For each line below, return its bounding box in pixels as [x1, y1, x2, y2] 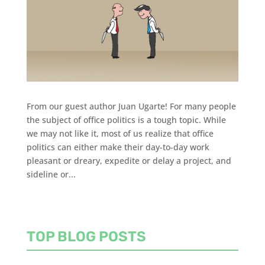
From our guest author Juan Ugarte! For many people [26, 101, 236, 112]
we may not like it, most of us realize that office [26, 128, 214, 140]
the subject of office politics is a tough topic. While [26, 114, 226, 126]
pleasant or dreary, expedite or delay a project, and [26, 155, 231, 167]
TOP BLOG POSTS [26, 228, 146, 245]
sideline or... [26, 169, 76, 180]
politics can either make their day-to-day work [26, 141, 209, 153]
